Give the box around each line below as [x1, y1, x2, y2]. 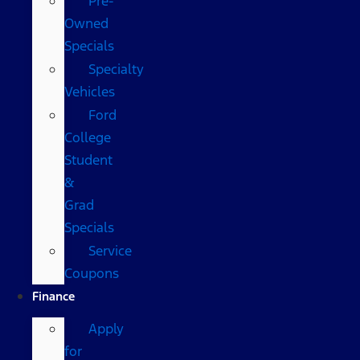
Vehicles [64, 82, 115, 100]
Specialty [88, 59, 144, 78]
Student [64, 150, 112, 169]
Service [88, 241, 132, 260]
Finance [32, 288, 75, 304]
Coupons [64, 264, 119, 282]
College [64, 128, 111, 146]
